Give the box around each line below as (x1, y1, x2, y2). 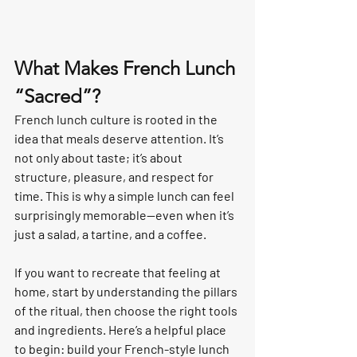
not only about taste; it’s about (14, 150, 185, 165)
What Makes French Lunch (14, 57, 240, 80)
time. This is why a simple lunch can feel (14, 188, 237, 203)
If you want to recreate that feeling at (14, 265, 223, 280)
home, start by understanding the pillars (14, 284, 240, 299)
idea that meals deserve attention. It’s (14, 131, 226, 146)
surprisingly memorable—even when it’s (14, 207, 237, 222)
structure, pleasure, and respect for (14, 169, 216, 184)
